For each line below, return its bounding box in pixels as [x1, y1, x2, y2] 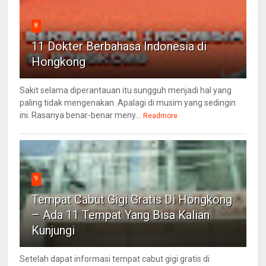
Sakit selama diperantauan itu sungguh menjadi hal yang [20, 85, 232, 96]
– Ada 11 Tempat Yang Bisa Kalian [31, 208, 210, 223]
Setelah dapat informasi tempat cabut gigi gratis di [20, 254, 210, 264]
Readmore [143, 112, 178, 121]
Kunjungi [31, 223, 75, 238]
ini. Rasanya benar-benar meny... [20, 110, 141, 121]
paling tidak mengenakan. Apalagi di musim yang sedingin [20, 98, 236, 108]
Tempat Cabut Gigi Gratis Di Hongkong [31, 192, 233, 207]
